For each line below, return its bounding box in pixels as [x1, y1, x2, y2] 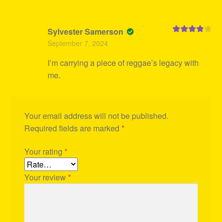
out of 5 [172, 43, 195, 50]
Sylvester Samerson [47, 26, 125, 38]
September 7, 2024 [47, 38, 108, 49]
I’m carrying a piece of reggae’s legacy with [47, 57, 199, 69]
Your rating [24, 146, 64, 158]
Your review [24, 171, 68, 183]
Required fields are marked [24, 122, 121, 134]
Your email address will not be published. [24, 110, 168, 121]
